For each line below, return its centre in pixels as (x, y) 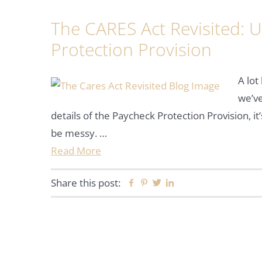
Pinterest (169, 183)
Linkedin (194, 183)
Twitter (177, 183)
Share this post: (86, 183)
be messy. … (79, 133)
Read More (76, 151)
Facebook (158, 183)
